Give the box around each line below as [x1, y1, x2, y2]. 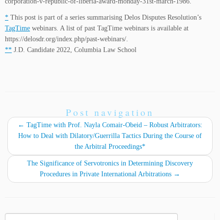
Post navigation [66, 106, 154, 119]
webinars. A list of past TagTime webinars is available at [30, 25, 189, 32]
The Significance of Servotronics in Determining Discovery [27, 160, 193, 167]
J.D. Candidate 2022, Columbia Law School [12, 46, 137, 54]
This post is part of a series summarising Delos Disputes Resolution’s [8, 14, 201, 22]
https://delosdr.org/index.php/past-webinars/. [5, 35, 128, 43]
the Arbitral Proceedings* [75, 143, 145, 151]
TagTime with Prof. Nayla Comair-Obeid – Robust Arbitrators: [25, 121, 202, 129]
